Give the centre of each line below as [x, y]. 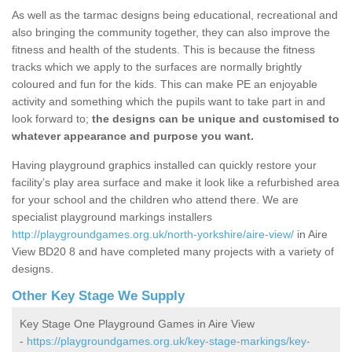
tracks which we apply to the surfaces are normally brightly [157, 67]
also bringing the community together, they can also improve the [171, 33]
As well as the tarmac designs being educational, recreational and [175, 15]
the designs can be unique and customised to [216, 119]
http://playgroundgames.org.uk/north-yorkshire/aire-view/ [153, 235]
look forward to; [52, 119]
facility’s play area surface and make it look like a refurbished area [176, 183]
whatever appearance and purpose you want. [133, 136]
